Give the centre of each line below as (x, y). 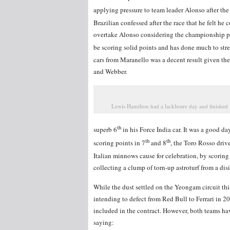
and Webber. (110, 71)
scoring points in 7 (119, 142)
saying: (104, 223)
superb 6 (105, 130)
